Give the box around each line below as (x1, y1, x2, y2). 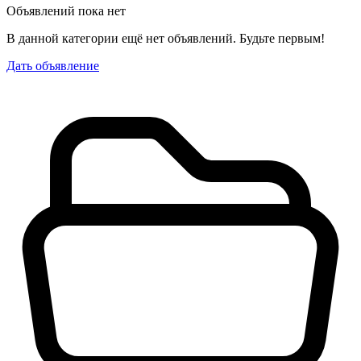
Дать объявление (6, 58, 99, 73)
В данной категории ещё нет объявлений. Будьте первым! (6, 31, 325, 45)
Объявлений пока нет (6, 3, 126, 18)
